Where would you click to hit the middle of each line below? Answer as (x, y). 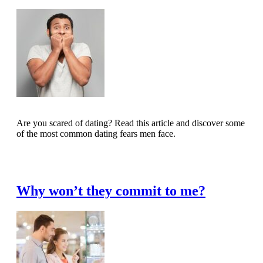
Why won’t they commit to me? (111, 191)
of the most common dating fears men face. (96, 134)
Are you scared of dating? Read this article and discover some (131, 123)
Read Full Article (57, 160)
